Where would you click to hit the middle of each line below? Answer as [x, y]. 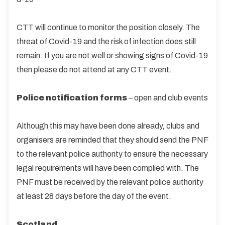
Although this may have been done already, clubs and [108, 126]
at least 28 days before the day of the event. [94, 196]
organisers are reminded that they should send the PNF [112, 140]
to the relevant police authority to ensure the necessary [112, 154]
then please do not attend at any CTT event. [94, 69]
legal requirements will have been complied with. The [108, 168]
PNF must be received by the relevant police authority [110, 182]
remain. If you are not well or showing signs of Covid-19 [112, 55]
